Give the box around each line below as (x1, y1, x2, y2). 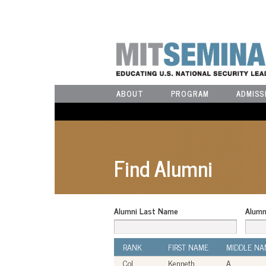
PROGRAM (170, 87, 209, 100)
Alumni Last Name (114, 204, 178, 218)
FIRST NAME (168, 239, 208, 254)
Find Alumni (114, 150, 213, 186)
